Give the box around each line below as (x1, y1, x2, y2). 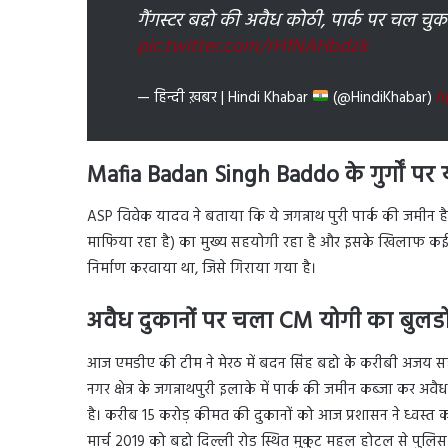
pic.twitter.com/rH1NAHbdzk (137, 31, 368, 62)
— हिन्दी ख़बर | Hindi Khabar (137, 85, 312, 110)
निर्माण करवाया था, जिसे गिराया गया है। (87, 257, 316, 282)
